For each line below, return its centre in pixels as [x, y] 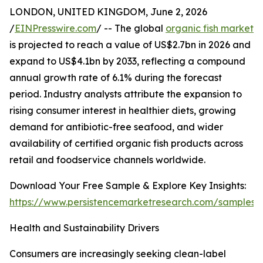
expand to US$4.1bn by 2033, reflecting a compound [127, 61]
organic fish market [210, 28]
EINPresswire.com [55, 28]
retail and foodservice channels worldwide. [107, 160]
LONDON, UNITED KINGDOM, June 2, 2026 [108, 12]
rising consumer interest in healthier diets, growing [123, 111]
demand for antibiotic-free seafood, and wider [116, 127]
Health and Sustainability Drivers [84, 228]
